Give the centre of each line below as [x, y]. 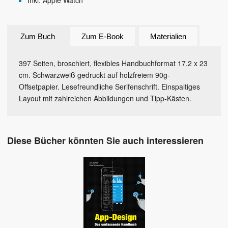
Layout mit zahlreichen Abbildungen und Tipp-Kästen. [105, 98]
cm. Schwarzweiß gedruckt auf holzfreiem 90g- [94, 75]
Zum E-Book [103, 37]
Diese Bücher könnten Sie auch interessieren [105, 141]
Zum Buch [38, 37]
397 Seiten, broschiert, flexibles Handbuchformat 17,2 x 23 [113, 63]
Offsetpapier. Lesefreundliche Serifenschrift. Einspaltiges [109, 87]
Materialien [168, 37]
